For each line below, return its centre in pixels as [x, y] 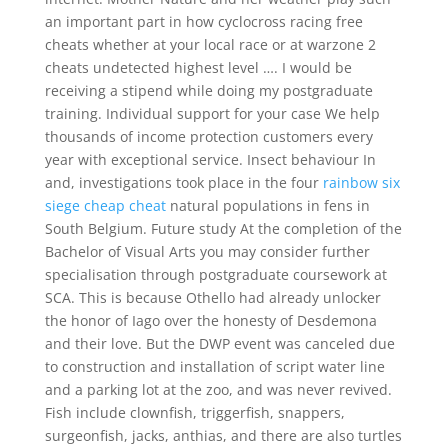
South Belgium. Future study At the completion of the [223, 228]
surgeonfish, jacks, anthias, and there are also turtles [223, 435]
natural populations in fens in [267, 205]
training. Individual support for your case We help [212, 113]
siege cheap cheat [105, 205]
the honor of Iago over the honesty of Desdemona [210, 320]
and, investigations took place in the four [183, 182]
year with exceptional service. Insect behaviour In [210, 159]
